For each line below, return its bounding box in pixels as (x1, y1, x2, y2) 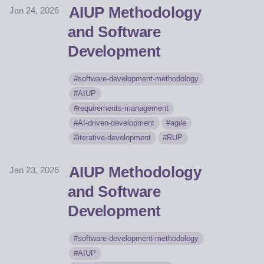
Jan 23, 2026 (9, 165, 59, 176)
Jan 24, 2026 (9, 5, 59, 16)
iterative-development (78, 133, 151, 143)
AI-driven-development (78, 118, 155, 128)
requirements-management (78, 104, 169, 113)
